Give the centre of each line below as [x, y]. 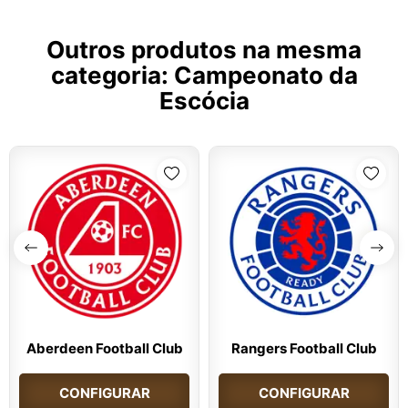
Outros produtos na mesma [204, 50]
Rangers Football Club [304, 349]
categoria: [112, 76]
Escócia [204, 101]
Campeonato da [265, 76]
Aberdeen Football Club [104, 349]
